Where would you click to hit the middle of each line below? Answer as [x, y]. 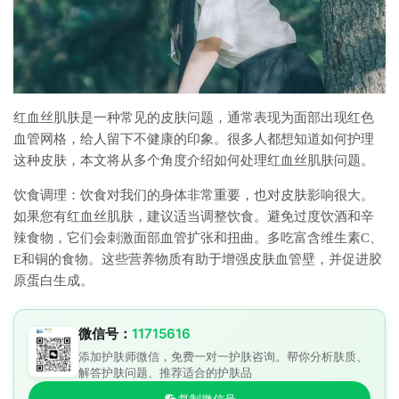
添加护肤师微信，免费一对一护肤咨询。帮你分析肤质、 [223, 357]
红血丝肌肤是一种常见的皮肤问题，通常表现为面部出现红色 [194, 118]
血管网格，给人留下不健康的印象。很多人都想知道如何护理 [194, 139]
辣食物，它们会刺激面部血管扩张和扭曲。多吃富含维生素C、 [198, 238]
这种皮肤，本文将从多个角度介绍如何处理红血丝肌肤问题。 [194, 161]
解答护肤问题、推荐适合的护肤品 [165, 373]
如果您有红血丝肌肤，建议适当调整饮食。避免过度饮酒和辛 [194, 217]
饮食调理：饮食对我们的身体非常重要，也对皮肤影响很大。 [194, 195]
